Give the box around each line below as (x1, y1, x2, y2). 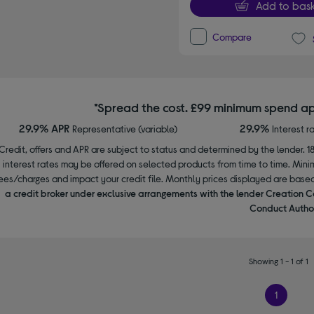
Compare (212, 31, 252, 43)
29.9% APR (18, 121, 72, 135)
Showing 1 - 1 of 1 (249, 256, 309, 266)
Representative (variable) (71, 123, 177, 135)
